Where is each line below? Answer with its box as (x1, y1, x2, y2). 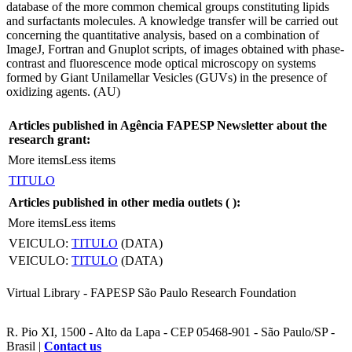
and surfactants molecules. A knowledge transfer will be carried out (6, 13, 338, 27)
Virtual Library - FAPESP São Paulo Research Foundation (6, 285, 296, 299)
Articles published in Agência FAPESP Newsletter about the (9, 118, 327, 132)
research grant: (9, 132, 90, 146)
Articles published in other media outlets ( (9, 195, 233, 209)
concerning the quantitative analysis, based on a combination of (6, 27, 319, 42)
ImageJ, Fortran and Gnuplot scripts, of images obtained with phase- (6, 42, 344, 56)
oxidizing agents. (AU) (6, 84, 120, 98)
